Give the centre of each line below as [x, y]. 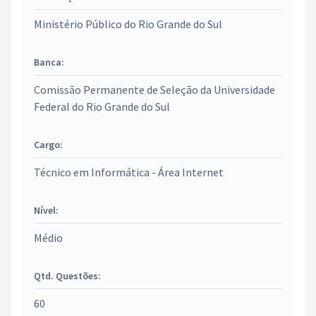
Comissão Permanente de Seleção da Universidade [154, 90]
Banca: [49, 62]
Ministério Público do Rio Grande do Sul [128, 24]
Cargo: [48, 145]
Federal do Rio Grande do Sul [102, 107]
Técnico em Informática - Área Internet [129, 172]
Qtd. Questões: [67, 276]
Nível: [46, 210]
